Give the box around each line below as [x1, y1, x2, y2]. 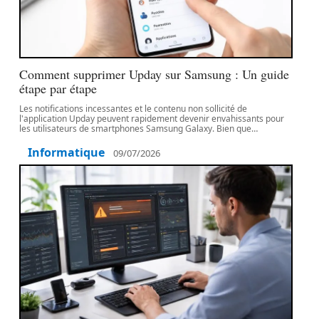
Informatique [28, 145, 105, 160]
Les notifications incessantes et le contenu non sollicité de [19, 103, 248, 115]
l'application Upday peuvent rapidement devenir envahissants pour [19, 113, 285, 125]
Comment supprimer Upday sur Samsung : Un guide [19, 66, 290, 83]
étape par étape [19, 80, 98, 97]
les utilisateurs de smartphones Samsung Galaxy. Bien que [19, 122, 252, 135]
